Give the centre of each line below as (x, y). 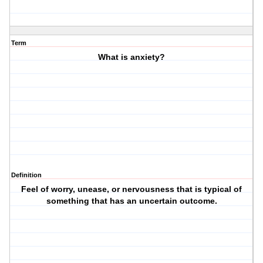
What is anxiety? (132, 57)
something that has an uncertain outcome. (131, 201)
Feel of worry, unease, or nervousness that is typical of (132, 189)
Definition (26, 175)
